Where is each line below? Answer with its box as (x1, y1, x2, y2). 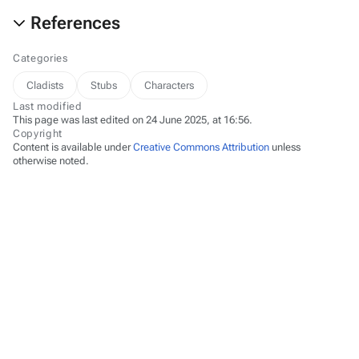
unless (269, 140, 301, 153)
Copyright (13, 127, 63, 139)
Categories (13, 51, 68, 64)
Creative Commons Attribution (133, 140, 269, 153)
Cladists (26, 79, 63, 91)
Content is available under (13, 140, 133, 153)
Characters (144, 79, 194, 91)
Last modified (13, 99, 83, 112)
